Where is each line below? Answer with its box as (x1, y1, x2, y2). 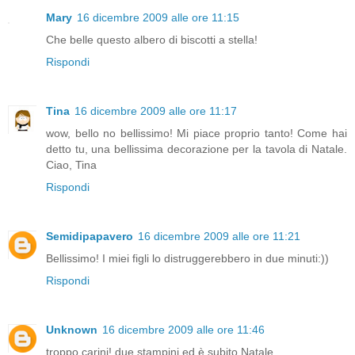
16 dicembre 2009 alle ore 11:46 (102, 323, 265, 336)
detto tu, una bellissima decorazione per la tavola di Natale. (46, 143, 347, 156)
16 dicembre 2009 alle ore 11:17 (74, 105, 237, 118)
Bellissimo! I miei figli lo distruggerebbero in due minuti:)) (46, 252, 329, 265)
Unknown (46, 323, 97, 336)
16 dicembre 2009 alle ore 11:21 (138, 230, 300, 242)
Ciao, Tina (46, 158, 97, 172)
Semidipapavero (46, 230, 133, 242)
